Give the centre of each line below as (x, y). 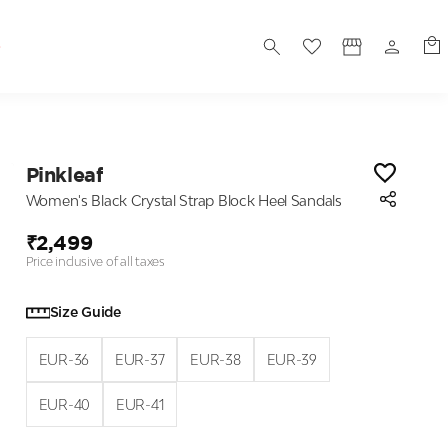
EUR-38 (215, 359)
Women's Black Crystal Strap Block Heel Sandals (183, 200)
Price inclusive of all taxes (95, 261)
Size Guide (85, 312)
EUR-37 (139, 359)
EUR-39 (291, 359)
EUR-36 (63, 359)
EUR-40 (64, 404)
